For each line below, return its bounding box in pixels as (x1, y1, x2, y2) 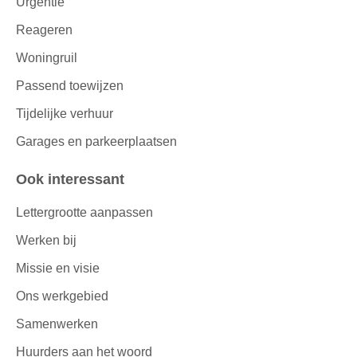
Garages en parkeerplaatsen (16, 134, 177, 148)
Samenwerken (16, 317, 98, 331)
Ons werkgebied (16, 289, 108, 304)
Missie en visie (16, 261, 100, 276)
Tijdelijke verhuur (16, 106, 113, 120)
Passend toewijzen (16, 78, 124, 92)
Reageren (16, 22, 73, 37)
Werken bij (16, 233, 76, 248)
